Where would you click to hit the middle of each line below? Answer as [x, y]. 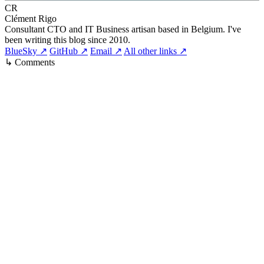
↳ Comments [30, 62]
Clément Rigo [31, 18]
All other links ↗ [155, 51]
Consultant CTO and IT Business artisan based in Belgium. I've [123, 29]
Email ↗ [106, 51]
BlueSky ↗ [26, 51]
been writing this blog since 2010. [67, 39]
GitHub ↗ [69, 51]
